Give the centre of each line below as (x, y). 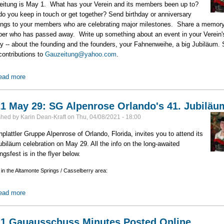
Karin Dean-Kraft (43, 117)
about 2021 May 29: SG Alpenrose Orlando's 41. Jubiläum (109, 193)
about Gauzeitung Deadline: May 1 (75, 77)
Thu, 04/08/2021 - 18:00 (108, 117)
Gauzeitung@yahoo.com (80, 54)
